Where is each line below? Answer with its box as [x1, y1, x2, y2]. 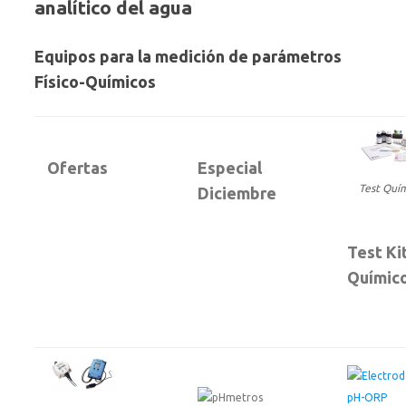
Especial [198, 159, 262, 177]
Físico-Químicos [34, 72, 156, 91]
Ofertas [47, 159, 108, 177]
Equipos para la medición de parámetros [34, 47, 342, 65]
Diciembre [198, 184, 276, 202]
